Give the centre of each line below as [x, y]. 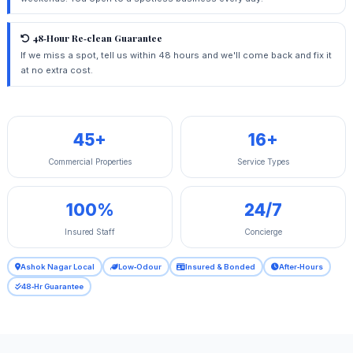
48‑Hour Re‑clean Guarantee [96, 38]
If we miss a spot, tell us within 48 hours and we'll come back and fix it [176, 55]
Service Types [263, 161]
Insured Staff [90, 231]
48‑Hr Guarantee [52, 287]
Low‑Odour [139, 267]
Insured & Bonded [221, 267]
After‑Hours [301, 267]
